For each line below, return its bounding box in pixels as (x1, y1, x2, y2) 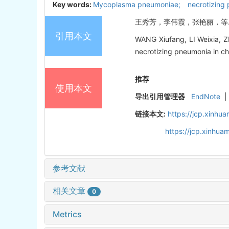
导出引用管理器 (135, 92, 186, 101)
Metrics (53, 209, 82, 220)
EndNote (191, 92, 221, 101)
